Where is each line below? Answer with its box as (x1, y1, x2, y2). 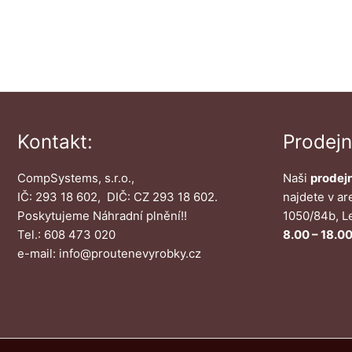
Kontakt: (17, 129, 93, 153)
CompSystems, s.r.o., (17, 170, 134, 185)
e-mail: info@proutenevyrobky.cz (17, 245, 201, 261)
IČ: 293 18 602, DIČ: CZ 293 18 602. (17, 189, 218, 204)
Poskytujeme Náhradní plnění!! (17, 207, 187, 223)
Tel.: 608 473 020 (17, 226, 115, 242)
